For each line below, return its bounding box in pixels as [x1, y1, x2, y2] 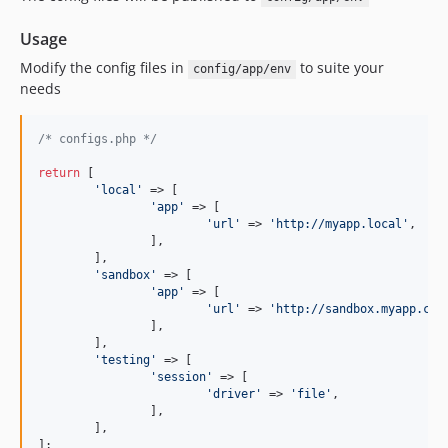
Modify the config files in [20, 58, 188, 78]
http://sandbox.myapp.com [276, 302, 444, 317]
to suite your [295, 58, 384, 78]
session [157, 370, 206, 385]
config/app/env [192, 62, 291, 77]
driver [213, 387, 255, 402]
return [38, 166, 80, 181]
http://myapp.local [276, 217, 402, 232]
